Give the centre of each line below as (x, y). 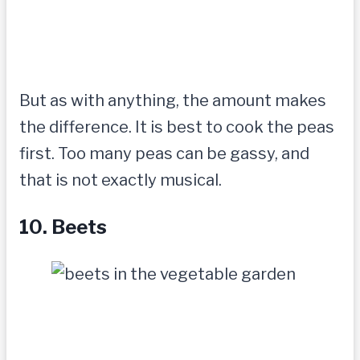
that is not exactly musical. (121, 180)
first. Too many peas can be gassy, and (164, 154)
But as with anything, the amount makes (173, 101)
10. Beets (63, 227)
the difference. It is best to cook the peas (177, 127)
